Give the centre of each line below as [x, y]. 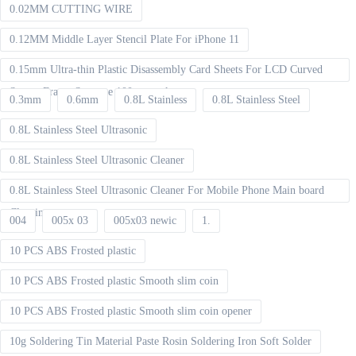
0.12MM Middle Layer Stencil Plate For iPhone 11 [124, 40]
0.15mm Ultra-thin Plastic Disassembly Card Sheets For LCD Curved [166, 70]
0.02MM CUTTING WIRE [71, 10]
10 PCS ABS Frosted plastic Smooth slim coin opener [131, 311]
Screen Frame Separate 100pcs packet [94, 92]
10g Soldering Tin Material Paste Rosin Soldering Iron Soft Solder [161, 342]
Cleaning [29, 213]
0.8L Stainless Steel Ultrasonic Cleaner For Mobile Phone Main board [167, 191]
